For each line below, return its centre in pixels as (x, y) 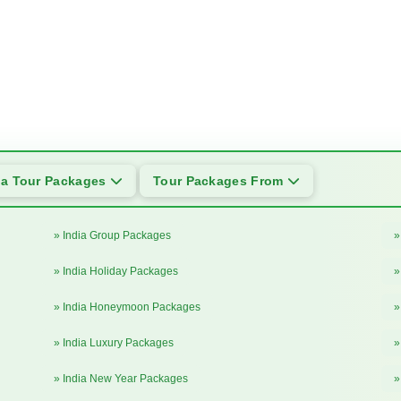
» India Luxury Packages (114, 343)
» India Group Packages (112, 235)
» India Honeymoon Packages (127, 307)
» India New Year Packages (121, 379)
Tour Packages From (220, 181)
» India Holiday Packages (116, 271)
